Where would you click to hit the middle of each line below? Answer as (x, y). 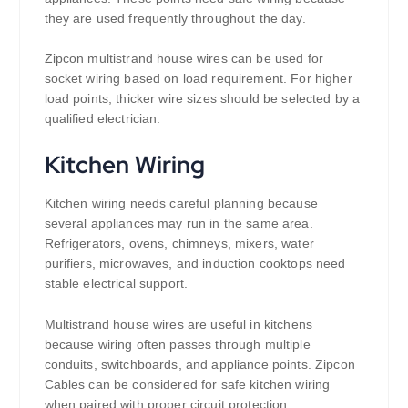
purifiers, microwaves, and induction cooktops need (195, 264)
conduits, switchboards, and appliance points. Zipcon (199, 365)
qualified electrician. (102, 119)
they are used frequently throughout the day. (175, 18)
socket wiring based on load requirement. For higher (198, 79)
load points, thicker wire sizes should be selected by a (202, 99)
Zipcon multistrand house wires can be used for (184, 59)
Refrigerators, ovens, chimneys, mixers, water (179, 244)
